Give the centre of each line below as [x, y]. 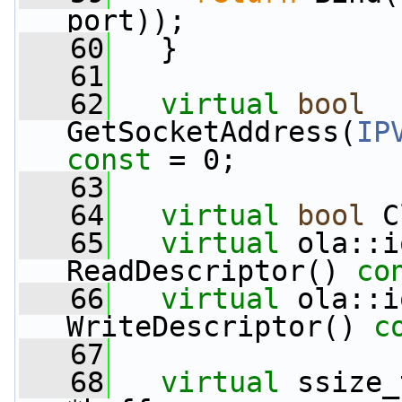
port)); [126, 21]
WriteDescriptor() [220, 327]
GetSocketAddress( [211, 132]
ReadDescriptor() [211, 271]
